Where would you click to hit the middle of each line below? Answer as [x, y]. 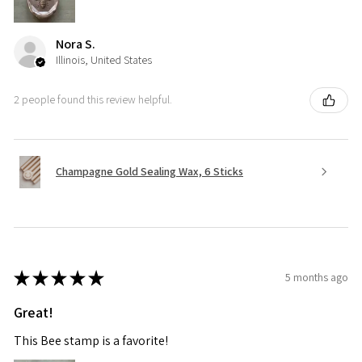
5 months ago [317, 278]
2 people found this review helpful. [93, 100]
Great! [34, 312]
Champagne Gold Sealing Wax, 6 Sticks [149, 172]
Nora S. [76, 44]
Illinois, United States [104, 59]
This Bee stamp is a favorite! [91, 340]
